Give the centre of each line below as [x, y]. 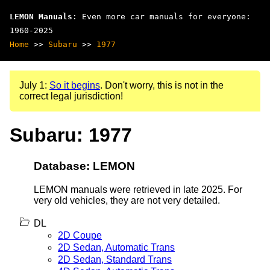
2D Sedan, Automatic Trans [116, 247]
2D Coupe [80, 235]
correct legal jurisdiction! [71, 96]
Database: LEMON [84, 166]
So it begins [75, 85]
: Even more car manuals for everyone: [162, 17]
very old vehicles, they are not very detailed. [127, 200]
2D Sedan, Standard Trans [115, 259]
